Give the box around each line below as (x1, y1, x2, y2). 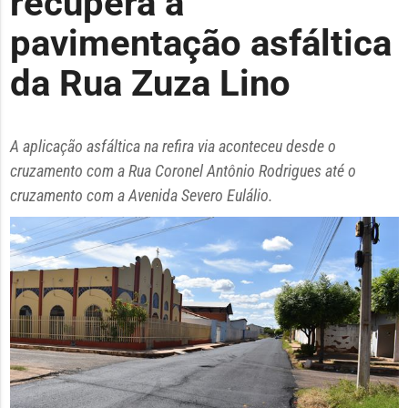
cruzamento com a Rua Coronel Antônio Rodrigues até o (9, 161, 356, 181)
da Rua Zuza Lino (9, 61, 291, 105)
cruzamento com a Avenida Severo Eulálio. (9, 186, 273, 206)
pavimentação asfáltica (9, 21, 392, 65)
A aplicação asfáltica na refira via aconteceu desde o (9, 137, 336, 157)
